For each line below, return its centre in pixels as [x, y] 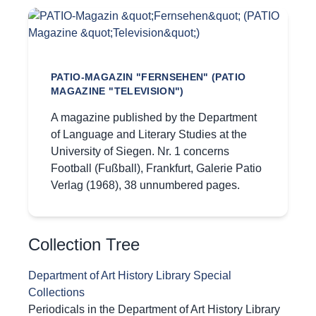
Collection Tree [84, 245]
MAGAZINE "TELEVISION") [117, 91]
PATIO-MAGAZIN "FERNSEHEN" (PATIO [148, 77]
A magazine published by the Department [154, 118]
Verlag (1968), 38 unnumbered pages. [145, 186]
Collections [56, 293]
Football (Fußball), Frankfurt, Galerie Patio [156, 169]
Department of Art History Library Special [130, 276]
